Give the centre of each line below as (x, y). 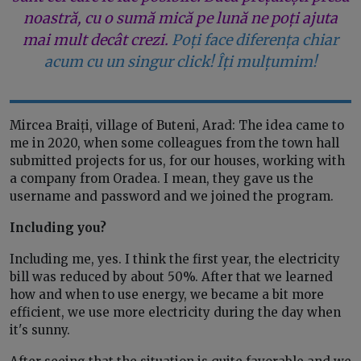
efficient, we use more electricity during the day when (175, 313)
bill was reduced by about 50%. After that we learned (171, 277)
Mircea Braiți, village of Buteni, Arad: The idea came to (177, 126)
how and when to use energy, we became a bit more (167, 295)
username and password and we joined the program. (172, 197)
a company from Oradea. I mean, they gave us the (162, 179)
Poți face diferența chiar (255, 40)
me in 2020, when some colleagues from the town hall (174, 143)
